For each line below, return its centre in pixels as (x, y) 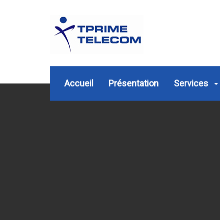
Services (192, 83)
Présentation (134, 83)
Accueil (79, 83)
